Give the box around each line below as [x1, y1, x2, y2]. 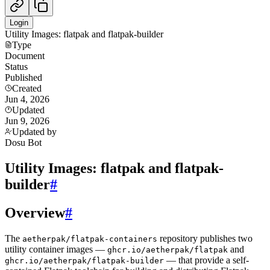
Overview [5, 204, 65, 221]
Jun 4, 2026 [5, 94, 49, 104]
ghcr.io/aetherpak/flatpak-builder [5, 256, 164, 265]
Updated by [12, 127, 57, 137]
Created [12, 83, 42, 93]
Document [5, 51, 45, 61]
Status [5, 61, 28, 72]
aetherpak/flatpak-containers [22, 234, 157, 243]
